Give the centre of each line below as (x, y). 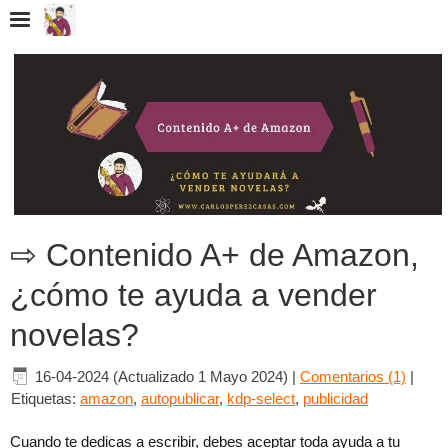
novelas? (74, 335)
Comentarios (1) (353, 377)
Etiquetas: (45, 399)
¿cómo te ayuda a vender (193, 295)
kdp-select (261, 399)
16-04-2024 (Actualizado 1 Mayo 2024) (161, 377)
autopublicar (180, 399)
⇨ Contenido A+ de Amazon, (214, 255)
